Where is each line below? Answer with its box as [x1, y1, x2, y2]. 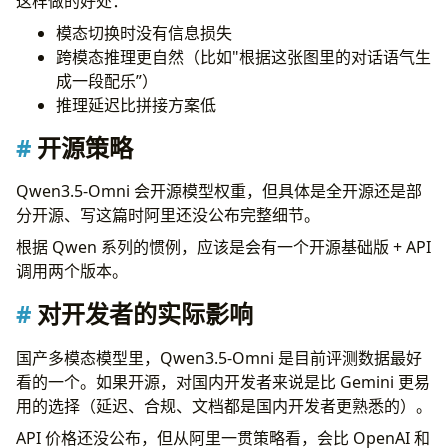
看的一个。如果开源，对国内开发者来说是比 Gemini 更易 [16, 370, 430, 393]
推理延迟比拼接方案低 [56, 93, 216, 116]
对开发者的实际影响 [37, 297, 253, 331]
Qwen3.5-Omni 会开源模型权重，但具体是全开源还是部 [16, 180, 422, 203]
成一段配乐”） [56, 69, 158, 92]
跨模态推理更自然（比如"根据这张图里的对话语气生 [56, 45, 431, 68]
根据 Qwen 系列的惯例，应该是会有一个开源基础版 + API [16, 236, 431, 259]
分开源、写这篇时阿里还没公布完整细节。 [16, 204, 320, 227]
